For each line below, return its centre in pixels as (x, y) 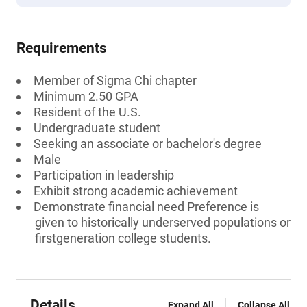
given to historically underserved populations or (163, 222)
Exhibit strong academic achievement (136, 191)
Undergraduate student (97, 128)
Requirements (62, 48)
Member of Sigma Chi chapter (115, 81)
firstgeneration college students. (123, 238)
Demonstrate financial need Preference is (146, 207)
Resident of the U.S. (87, 112)
